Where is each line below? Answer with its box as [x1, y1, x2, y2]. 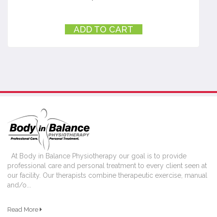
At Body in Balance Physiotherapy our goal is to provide [7, 152, 186, 160]
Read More [7, 206, 40, 214]
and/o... [7, 181, 31, 189]
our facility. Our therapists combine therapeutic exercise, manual [7, 171, 207, 180]
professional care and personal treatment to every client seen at [7, 162, 207, 170]
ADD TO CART [74, 24, 134, 35]
